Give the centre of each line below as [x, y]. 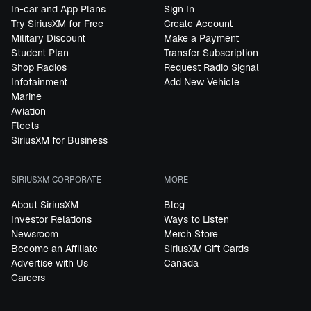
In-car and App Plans [58, 9]
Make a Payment [201, 39]
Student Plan [40, 53]
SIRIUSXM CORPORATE [56, 180]
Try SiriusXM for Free [57, 24]
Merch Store [191, 234]
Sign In [179, 9]
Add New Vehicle [202, 82]
